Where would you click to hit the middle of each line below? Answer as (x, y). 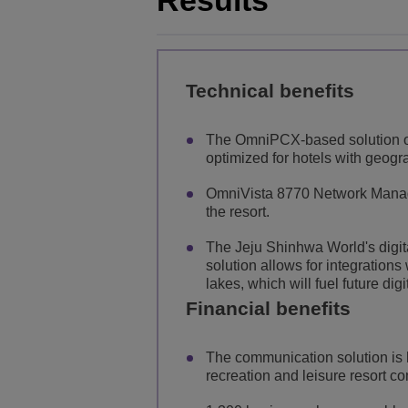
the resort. (238, 211)
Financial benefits (268, 308)
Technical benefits (270, 91)
